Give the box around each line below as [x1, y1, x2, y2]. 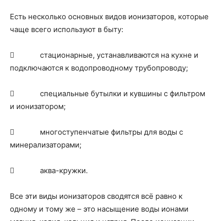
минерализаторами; [10, 140, 81, 149]
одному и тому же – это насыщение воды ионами [10, 204, 188, 214]
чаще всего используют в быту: [10, 25, 123, 34]
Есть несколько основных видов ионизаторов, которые [10, 12, 209, 21]
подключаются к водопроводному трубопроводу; [10, 63, 188, 73]
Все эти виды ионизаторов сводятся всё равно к [10, 191, 183, 201]
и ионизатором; [10, 102, 66, 111]
